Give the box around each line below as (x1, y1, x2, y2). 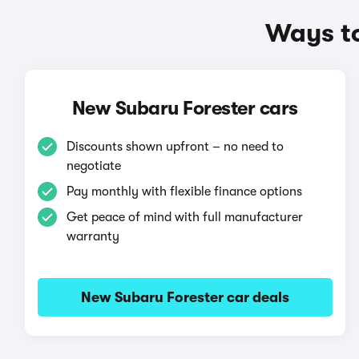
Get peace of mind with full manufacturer (66, 210, 303, 224)
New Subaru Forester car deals (80, 289, 289, 305)
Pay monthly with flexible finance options (66, 184, 302, 199)
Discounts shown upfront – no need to (66, 139, 284, 154)
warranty (66, 229, 119, 244)
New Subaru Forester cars (71, 97, 298, 119)
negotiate (66, 159, 121, 173)
